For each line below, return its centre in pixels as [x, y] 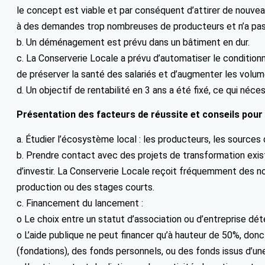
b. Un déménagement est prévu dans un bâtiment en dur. [133, 43]
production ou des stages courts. [85, 188]
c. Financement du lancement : [80, 203]
